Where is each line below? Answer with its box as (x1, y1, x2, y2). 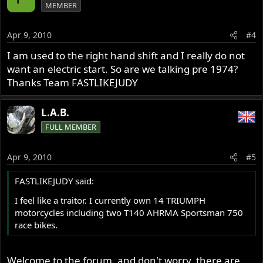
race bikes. (15, 218, 58, 231)
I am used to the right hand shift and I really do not (7, 49, 245, 63)
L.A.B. (41, 106, 70, 120)
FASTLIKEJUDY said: (15, 174, 95, 187)
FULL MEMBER (45, 122, 97, 133)
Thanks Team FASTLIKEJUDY (7, 76, 139, 90)
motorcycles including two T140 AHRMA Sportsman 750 (15, 206, 244, 218)
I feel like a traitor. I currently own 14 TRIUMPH (15, 194, 206, 206)
